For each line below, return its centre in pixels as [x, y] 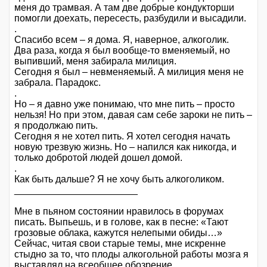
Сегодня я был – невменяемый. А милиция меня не [129, 72]
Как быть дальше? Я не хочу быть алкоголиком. [119, 179]
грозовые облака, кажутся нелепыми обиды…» [118, 232]
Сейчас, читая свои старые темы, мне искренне [120, 243]
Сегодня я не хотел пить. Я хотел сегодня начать [122, 136]
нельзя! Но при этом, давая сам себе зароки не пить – [133, 114]
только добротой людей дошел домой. [98, 157]
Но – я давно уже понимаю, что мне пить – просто [125, 104]
